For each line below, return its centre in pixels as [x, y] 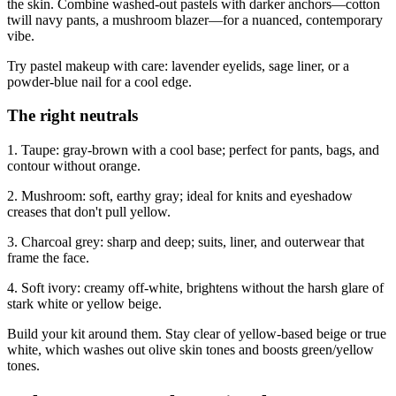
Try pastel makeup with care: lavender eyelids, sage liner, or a [178, 65]
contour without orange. [74, 166]
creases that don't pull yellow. [89, 212]
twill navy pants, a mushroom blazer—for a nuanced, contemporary [195, 19]
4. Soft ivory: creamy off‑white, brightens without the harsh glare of [195, 288]
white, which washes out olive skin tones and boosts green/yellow [190, 350]
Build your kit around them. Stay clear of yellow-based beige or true [197, 334]
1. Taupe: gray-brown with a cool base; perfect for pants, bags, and [193, 150]
